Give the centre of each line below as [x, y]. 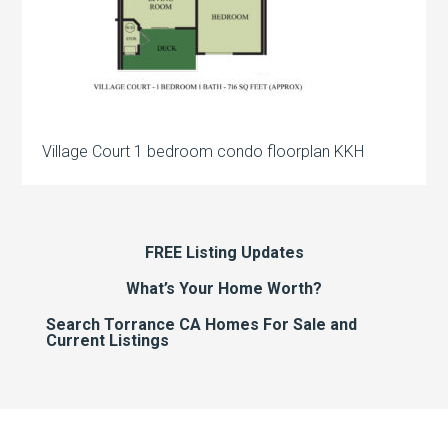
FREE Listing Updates [224, 252]
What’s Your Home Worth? [224, 288]
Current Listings [108, 340]
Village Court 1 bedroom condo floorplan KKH [203, 151]
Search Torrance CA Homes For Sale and [202, 324]
